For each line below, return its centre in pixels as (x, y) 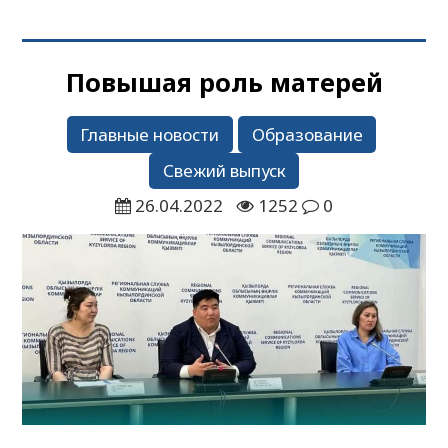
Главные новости (150, 134)
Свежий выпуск (224, 171)
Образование (307, 134)
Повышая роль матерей (224, 81)
